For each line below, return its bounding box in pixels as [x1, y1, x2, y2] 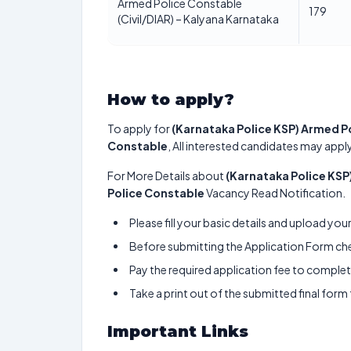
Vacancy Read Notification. [204, 186, 346, 200]
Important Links [107, 322, 253, 341]
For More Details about [107, 168, 226, 183]
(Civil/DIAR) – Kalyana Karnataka [118, 12, 279, 26]
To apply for [107, 121, 170, 136]
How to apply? [107, 90, 234, 109]
